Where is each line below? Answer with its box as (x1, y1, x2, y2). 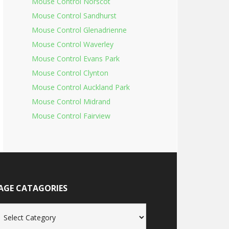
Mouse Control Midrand (32, 97, 110, 106)
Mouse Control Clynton (32, 68, 108, 78)
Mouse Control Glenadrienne (32, 25, 127, 35)
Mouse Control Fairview (32, 111, 110, 121)
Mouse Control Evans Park (32, 54, 120, 63)
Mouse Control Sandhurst (32, 11, 117, 20)
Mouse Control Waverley (32, 39, 113, 49)
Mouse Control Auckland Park (32, 82, 130, 92)
